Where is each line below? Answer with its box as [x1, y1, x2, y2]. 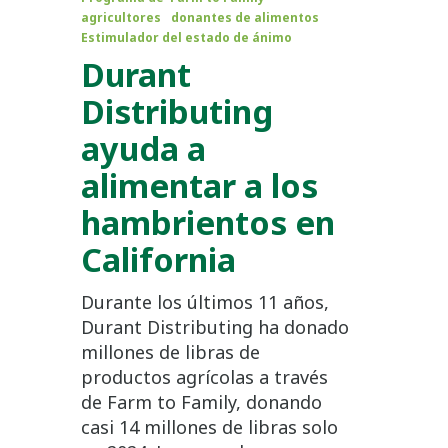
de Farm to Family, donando [80, 389, 322, 414]
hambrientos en [80, 199, 335, 244]
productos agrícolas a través [80, 364, 328, 389]
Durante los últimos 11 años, [80, 289, 329, 314]
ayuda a [80, 125, 206, 170]
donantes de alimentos [170, 8, 319, 26]
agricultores [80, 8, 161, 26]
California [80, 236, 244, 281]
